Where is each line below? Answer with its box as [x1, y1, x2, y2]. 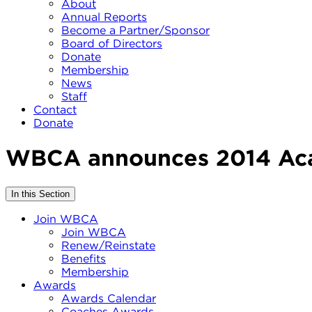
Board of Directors [61, 37, 162, 50]
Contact [33, 103, 77, 116]
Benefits [61, 251, 106, 265]
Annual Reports [61, 10, 147, 24]
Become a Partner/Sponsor [61, 24, 210, 37]
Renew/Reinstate [61, 238, 155, 252]
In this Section [11, 188, 70, 199]
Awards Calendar [61, 291, 156, 305]
